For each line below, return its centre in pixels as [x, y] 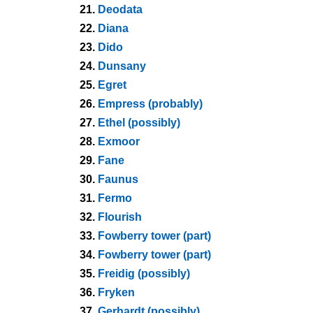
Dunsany [122, 66]
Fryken [116, 292]
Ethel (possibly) [139, 123]
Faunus [118, 179]
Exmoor [119, 141]
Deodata [120, 9]
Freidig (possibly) [144, 274]
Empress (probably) [150, 104]
